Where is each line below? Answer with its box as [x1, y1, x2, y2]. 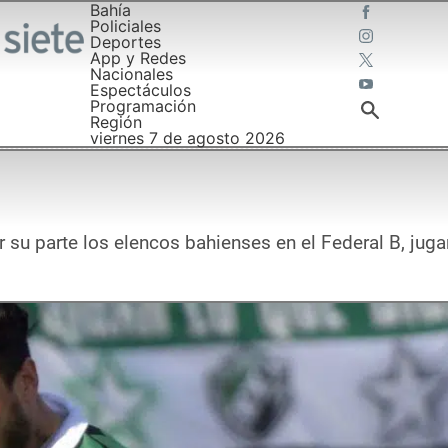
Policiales [89, 16, 161, 36]
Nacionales [89, 64, 173, 84]
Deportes [89, 32, 161, 52]
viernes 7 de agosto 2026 [89, 128, 285, 148]
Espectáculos [89, 80, 191, 100]
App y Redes [89, 48, 186, 68]
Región [89, 112, 142, 132]
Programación [89, 96, 196, 116]
